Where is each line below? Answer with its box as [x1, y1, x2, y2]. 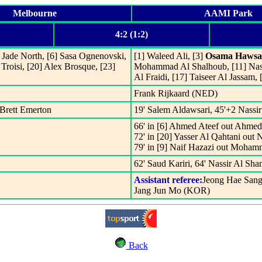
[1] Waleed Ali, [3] [134, 51, 205, 61]
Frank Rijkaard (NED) [134, 88, 218, 98]
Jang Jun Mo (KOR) [134, 185, 210, 195]
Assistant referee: [134, 175, 202, 185]
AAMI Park [204, 8, 253, 18]
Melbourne [12, 8, 57, 18]
